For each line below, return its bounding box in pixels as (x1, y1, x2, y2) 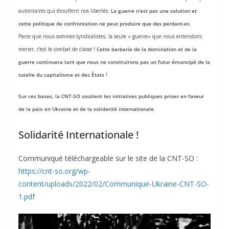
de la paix (18, 105, 44, 113)
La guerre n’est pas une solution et (111, 7, 197, 15)
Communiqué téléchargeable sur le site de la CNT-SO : (18, 153, 198, 163)
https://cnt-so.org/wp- (18, 166, 90, 176)
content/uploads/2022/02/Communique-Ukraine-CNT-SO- (18, 178, 209, 189)
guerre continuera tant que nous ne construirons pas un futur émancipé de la (18, 58, 210, 66)
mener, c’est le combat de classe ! (18, 45, 97, 53)
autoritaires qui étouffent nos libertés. (18, 7, 111, 15)
